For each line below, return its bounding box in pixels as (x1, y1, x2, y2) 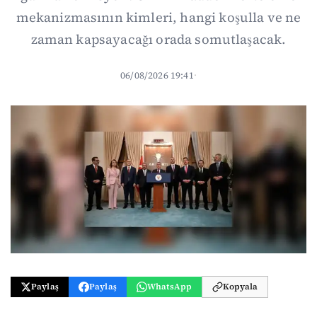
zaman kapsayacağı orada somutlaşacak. (30, 30, 287, 48)
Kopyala (223, 281, 258, 293)
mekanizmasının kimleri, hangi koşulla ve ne (16, 8, 301, 26)
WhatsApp (146, 281, 192, 293)
